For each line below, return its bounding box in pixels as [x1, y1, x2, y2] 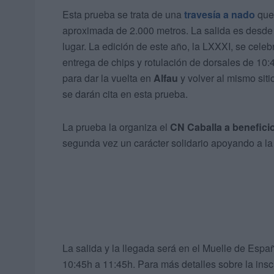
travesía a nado [184, 7, 255, 22]
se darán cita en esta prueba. [62, 87, 188, 102]
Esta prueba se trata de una [62, 7, 184, 22]
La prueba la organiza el [62, 120, 170, 135]
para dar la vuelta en [62, 71, 154, 86]
